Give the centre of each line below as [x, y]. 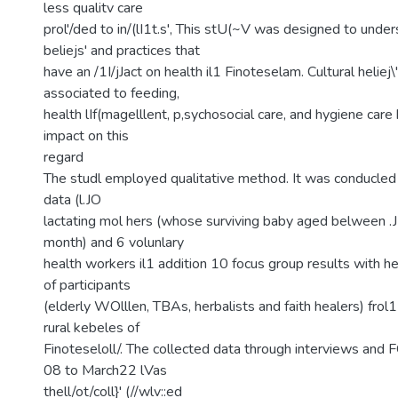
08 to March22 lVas [105, 370]
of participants [87, 285]
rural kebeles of [92, 328]
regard [64, 157]
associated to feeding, [111, 93]
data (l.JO [72, 200]
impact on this [86, 136]
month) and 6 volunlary [114, 243]
